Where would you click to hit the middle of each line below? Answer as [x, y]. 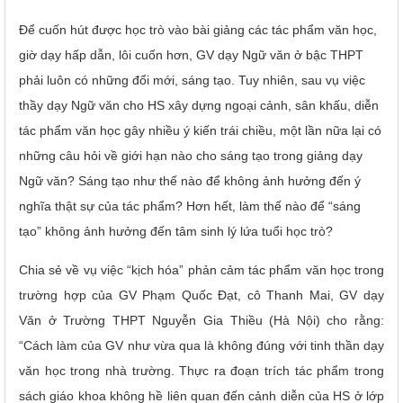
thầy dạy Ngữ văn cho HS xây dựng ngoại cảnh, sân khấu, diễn [199, 105]
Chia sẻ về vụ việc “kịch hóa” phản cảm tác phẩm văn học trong [201, 269]
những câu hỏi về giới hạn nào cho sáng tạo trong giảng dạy [191, 155]
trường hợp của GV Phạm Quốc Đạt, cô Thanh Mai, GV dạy [201, 295]
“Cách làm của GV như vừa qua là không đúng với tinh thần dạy [201, 345]
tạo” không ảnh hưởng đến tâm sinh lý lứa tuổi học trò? [176, 231]
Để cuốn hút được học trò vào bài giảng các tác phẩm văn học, [198, 29]
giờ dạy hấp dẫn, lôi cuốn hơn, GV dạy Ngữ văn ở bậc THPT [191, 54]
